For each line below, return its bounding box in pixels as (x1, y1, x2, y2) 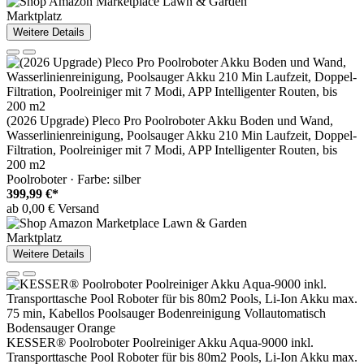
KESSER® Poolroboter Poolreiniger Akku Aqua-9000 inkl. (6, 336, 314, 350)
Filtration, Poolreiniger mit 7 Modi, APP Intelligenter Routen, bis (6, 143, 337, 158)
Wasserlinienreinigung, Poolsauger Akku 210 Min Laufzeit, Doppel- (6, 128, 357, 143)
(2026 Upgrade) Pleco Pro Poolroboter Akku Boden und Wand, (6, 114, 333, 128)
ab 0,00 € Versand (6, 201, 99, 216)
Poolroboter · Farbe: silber (6, 172, 141, 187)
